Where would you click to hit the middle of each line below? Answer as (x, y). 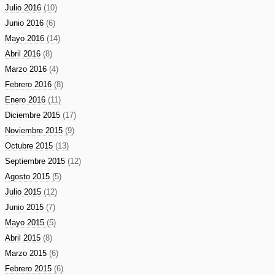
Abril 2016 (24, 53)
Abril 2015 (24, 238)
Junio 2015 (25, 207)
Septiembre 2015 (36, 161)
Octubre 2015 (30, 145)
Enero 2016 (26, 99)
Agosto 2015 (29, 176)
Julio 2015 (24, 192)
